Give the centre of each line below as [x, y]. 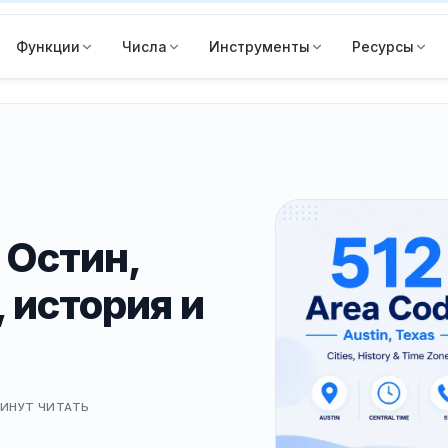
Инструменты [259, 46]
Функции [48, 46]
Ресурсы [383, 46]
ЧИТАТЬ [62, 407]
